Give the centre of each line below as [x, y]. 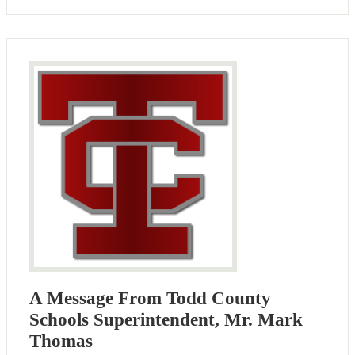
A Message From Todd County [150, 299]
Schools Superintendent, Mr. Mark [166, 320]
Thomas [61, 342]
